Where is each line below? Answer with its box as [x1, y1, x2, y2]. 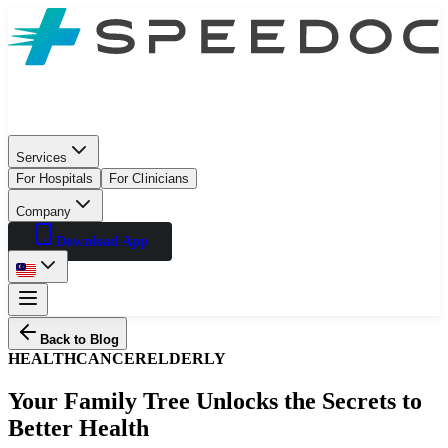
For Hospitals [16, 170, 94, 186]
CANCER [76, 349, 147, 367]
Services [16, 149, 68, 165]
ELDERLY [147, 349, 226, 367]
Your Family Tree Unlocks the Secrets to [8, 387, 422, 414]
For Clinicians [109, 170, 189, 186]
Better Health [8, 414, 149, 441]
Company [16, 203, 72, 219]
